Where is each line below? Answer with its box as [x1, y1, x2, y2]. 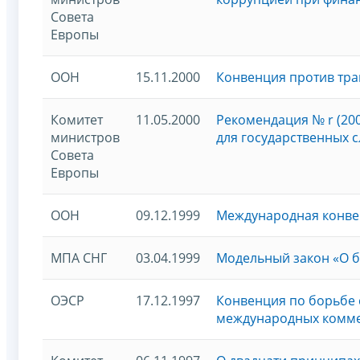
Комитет [51, 110, 103, 129]
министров [51, 128, 120, 146]
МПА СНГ [51, 248, 107, 267]
